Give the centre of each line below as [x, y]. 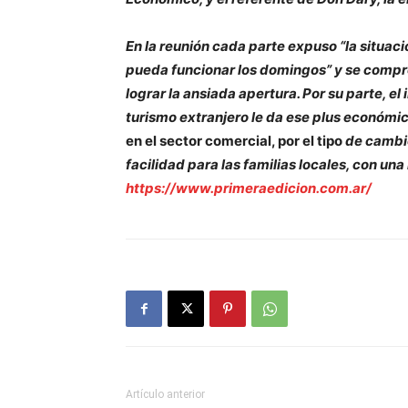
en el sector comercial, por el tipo [234, 141]
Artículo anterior [165, 394]
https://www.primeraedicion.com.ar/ [249, 188]
